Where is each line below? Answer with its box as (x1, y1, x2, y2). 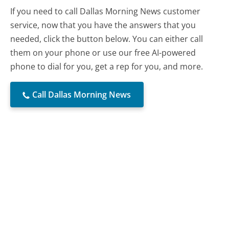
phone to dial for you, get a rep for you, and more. (10, 60, 203, 72)
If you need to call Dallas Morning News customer (10, 5, 201, 17)
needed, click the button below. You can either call (10, 33, 203, 44)
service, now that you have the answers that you (10, 19, 196, 31)
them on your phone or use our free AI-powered (10, 47, 196, 58)
